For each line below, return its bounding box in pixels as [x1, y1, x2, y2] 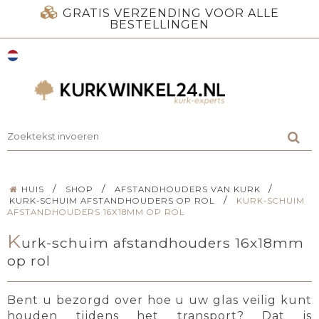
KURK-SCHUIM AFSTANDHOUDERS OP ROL [9, 195, 216, 206]
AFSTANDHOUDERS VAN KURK [114, 184, 261, 194]
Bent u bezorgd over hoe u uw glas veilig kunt [7, 293, 312, 308]
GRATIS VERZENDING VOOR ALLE [62, 6, 279, 20]
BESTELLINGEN [110, 18, 209, 31]
